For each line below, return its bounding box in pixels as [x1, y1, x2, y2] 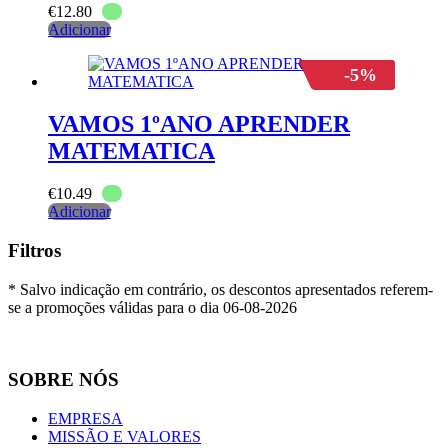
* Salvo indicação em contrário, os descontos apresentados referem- [8, 280, 433, 298]
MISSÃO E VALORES [48, 428, 201, 446]
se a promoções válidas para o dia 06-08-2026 [8, 298, 297, 316]
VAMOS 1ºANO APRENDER [48, 111, 350, 138]
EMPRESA [48, 410, 123, 428]
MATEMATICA [48, 138, 215, 165]
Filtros [8, 239, 61, 261]
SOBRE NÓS [8, 369, 119, 391]
